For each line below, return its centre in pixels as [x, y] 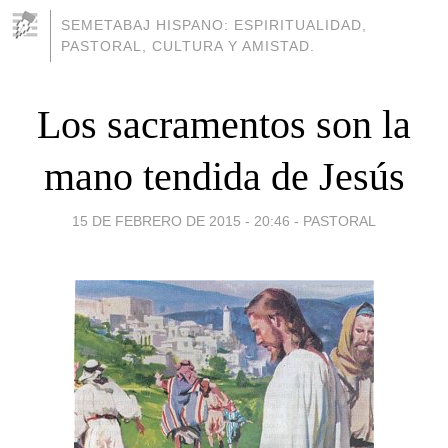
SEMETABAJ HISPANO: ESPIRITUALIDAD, [214, 25]
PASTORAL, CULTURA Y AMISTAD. [188, 46]
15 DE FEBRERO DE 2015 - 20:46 [181, 220]
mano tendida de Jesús [224, 176]
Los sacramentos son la [224, 124]
